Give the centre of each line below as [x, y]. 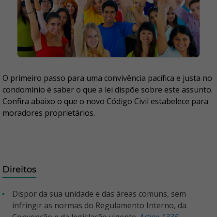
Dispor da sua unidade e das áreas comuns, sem [15, 194]
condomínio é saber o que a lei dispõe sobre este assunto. [108, 90]
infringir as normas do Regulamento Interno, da [99, 206]
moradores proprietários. [49, 113]
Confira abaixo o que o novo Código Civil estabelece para [105, 101]
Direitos [19, 170]
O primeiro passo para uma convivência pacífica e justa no [107, 78]
